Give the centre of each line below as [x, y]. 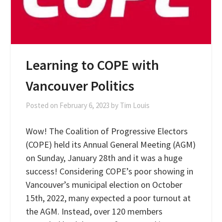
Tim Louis [135, 105]
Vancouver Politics [80, 85]
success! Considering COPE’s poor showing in [110, 171]
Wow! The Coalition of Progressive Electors [107, 131]
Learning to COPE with [93, 65]
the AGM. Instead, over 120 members [94, 211]
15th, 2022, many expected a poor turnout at [109, 198]
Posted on [43, 105]
